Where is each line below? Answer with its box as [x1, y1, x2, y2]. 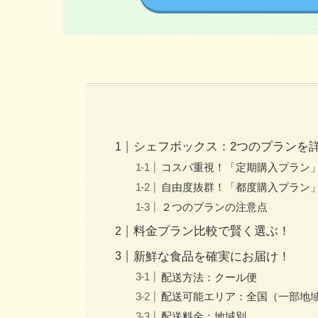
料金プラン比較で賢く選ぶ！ [133, 224, 291, 238]
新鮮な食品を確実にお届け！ [133, 249, 291, 263]
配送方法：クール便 [160, 270, 257, 283]
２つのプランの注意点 [160, 200, 268, 213]
